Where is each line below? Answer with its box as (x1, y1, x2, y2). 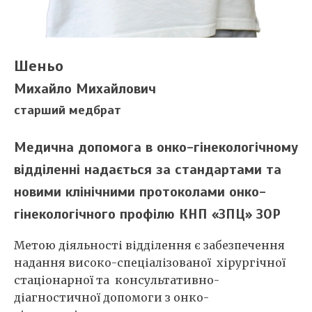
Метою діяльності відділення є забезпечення (14, 238, 285, 253)
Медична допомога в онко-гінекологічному (14, 139, 298, 157)
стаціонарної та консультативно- (14, 273, 219, 288)
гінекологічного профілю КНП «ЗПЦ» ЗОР (14, 205, 281, 224)
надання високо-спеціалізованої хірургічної (14, 256, 286, 270)
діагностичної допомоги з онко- (14, 290, 209, 305)
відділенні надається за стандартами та (14, 161, 281, 179)
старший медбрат (14, 102, 121, 118)
